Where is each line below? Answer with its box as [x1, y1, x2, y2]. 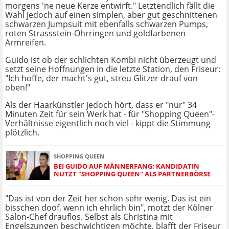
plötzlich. [5, 127, 39, 139]
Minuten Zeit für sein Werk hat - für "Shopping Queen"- [5, 108, 215, 120]
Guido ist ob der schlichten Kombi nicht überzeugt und [5, 54, 216, 66]
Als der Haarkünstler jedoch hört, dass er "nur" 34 [5, 99, 197, 111]
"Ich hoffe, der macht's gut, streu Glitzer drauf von [5, 73, 198, 84]
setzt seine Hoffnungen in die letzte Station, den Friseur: [5, 63, 220, 75]
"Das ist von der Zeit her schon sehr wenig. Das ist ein [5, 193, 211, 204]
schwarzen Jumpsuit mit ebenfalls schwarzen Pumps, [5, 18, 208, 30]
